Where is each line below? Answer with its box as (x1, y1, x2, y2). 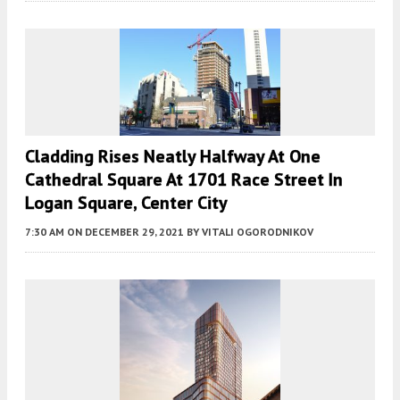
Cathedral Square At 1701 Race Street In (25, 167, 343, 191)
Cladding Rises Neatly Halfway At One (25, 144, 321, 168)
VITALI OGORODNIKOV (202, 224, 313, 238)
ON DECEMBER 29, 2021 (67, 224, 184, 238)
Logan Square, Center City (25, 190, 228, 214)
